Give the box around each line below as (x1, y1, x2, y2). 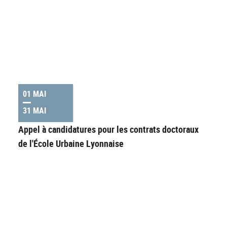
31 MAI (23, 105, 46, 117)
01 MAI (23, 88, 46, 100)
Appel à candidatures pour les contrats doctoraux (18, 123, 199, 136)
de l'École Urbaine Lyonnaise (18, 137, 124, 150)
